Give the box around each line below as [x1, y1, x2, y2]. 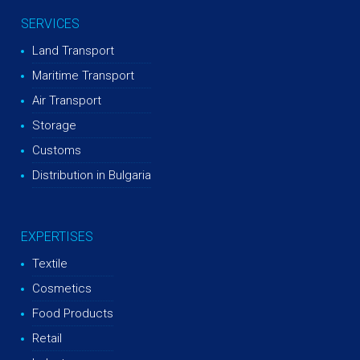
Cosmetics [32, 280, 92, 296]
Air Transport [32, 92, 102, 108]
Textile [32, 256, 68, 271]
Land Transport [32, 43, 115, 58]
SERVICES [21, 15, 80, 31]
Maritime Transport [32, 67, 135, 83]
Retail [32, 330, 63, 346]
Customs [32, 142, 82, 157]
